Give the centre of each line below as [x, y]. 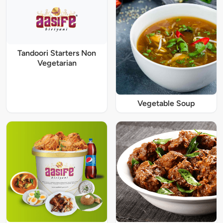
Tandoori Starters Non [57, 53]
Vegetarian [57, 63]
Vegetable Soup [166, 104]
